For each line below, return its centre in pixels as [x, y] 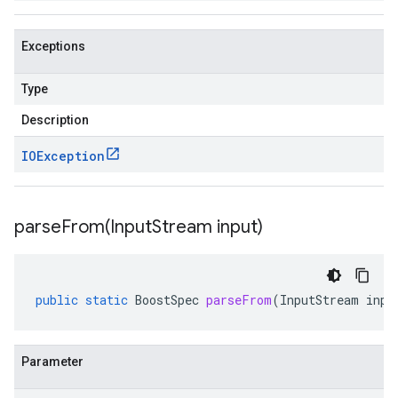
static [107, 300]
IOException [63, 156]
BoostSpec [167, 300]
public [57, 300]
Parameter [52, 362]
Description [55, 120]
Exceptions [53, 46]
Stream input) [207, 227]
